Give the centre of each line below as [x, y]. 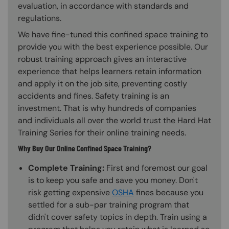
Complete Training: [67, 168]
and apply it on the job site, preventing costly [102, 84]
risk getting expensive [70, 193]
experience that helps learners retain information [110, 72]
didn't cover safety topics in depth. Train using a [118, 217]
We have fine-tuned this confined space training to [113, 35]
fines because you [169, 193]
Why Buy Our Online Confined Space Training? [85, 148]
